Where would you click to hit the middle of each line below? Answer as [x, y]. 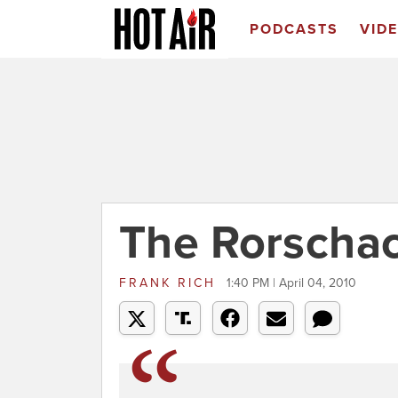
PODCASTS [294, 29]
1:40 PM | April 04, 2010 [291, 283]
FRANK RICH [171, 283]
